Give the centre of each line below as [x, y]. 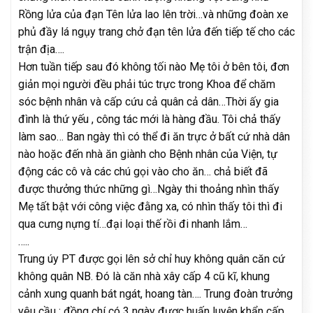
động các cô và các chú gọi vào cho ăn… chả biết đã [143, 171]
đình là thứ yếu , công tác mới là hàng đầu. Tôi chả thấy [150, 119]
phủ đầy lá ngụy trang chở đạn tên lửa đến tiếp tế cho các [156, 31]
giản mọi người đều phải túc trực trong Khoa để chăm [147, 84]
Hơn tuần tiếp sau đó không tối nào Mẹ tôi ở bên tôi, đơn [154, 66]
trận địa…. [41, 49]
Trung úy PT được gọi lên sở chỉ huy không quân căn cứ [152, 259]
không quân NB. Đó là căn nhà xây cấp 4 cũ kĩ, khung [144, 276]
